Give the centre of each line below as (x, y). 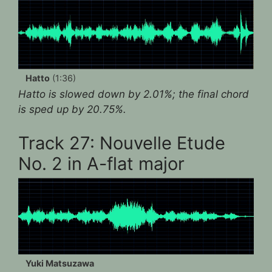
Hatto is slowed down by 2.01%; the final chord (134, 94)
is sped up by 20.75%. (72, 110)
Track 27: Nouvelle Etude (122, 143)
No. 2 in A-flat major (101, 163)
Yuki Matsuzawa (60, 263)
